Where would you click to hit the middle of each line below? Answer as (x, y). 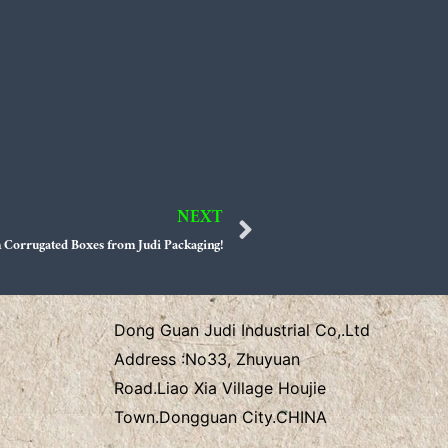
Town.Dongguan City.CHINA (220, 417)
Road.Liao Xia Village (195, 388)
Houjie (301, 388)
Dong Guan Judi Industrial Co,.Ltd (241, 330)
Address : (149, 359)
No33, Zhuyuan (242, 359)
